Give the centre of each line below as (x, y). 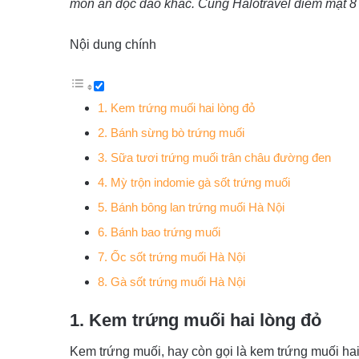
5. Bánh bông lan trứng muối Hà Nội (191, 207)
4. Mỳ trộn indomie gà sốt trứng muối (194, 182)
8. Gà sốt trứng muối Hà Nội (171, 282)
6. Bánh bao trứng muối (159, 232)
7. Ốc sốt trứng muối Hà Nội (171, 257)
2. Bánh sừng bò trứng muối (171, 133)
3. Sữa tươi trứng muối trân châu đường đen (214, 157)
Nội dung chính (113, 44)
